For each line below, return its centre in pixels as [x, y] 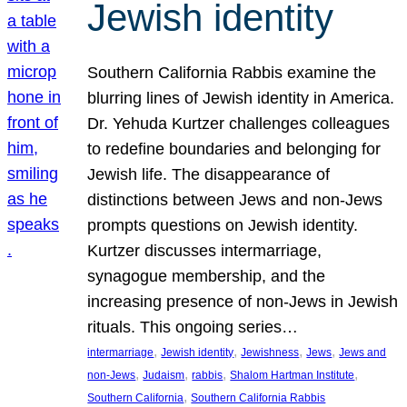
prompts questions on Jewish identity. [223, 225]
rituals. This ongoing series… [193, 327]
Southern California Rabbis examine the [232, 72]
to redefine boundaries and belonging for [234, 149]
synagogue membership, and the [207, 276]
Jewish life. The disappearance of [209, 174]
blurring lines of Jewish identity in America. [241, 98]
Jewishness [270, 352]
